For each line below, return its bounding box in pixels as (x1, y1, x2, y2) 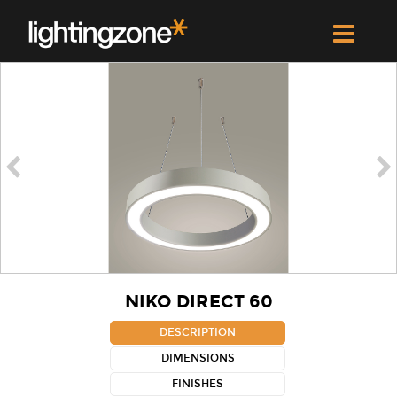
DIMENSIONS (160, 351, 235, 364)
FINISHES (172, 377, 223, 390)
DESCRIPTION (160, 325, 236, 339)
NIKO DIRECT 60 (124, 290, 273, 312)
